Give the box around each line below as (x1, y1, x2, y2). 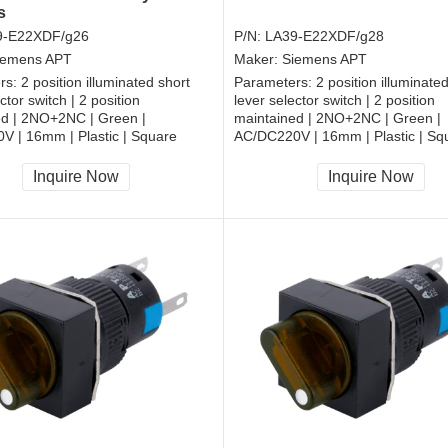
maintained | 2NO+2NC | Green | (234, 110, 441, 127)
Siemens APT (282, 51, 367, 68)
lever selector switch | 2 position (234, 92, 435, 109)
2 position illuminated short (21, 74, 190, 91)
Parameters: (234, 74, 316, 91)
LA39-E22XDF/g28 (265, 28, 384, 45)
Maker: (234, 51, 282, 68)
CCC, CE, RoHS (234, 152, 336, 169)
